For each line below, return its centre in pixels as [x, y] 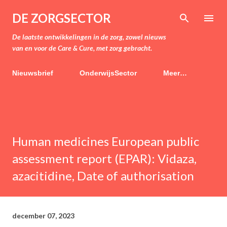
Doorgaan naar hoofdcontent [113, 13]
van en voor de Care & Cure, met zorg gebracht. [82, 48]
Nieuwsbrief [33, 73]
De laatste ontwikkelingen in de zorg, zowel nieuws [89, 37]
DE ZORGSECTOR [62, 18]
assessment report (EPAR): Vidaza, [104, 158]
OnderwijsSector [108, 73]
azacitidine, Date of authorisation [103, 176]
